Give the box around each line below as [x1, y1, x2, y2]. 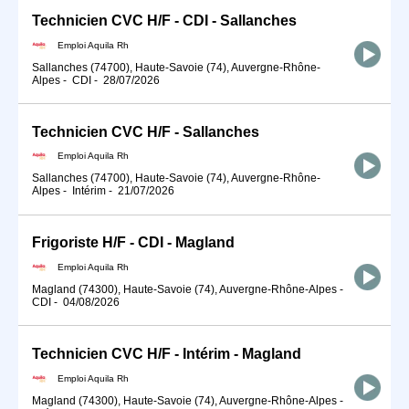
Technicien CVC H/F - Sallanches [32, 123, 259, 140]
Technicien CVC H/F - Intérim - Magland [32, 346, 301, 362]
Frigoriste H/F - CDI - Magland [32, 235, 235, 251]
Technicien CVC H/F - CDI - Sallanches [32, 12, 297, 28]
